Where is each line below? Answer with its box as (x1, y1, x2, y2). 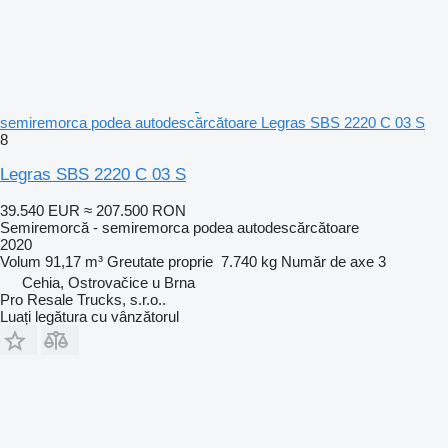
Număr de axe (281, 252, 374, 270)
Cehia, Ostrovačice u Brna (22, 273, 195, 291)
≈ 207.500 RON (84, 201, 186, 219)
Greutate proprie (107, 252, 213, 270)
